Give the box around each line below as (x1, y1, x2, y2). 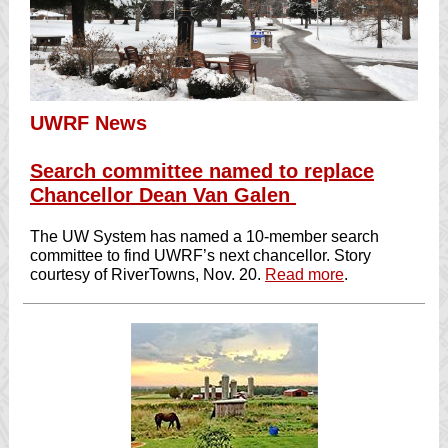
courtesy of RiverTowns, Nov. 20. (30, 266, 261, 283)
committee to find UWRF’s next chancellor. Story (30, 247, 371, 264)
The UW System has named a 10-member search (30, 228, 379, 245)
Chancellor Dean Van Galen (30, 184, 296, 206)
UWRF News (30, 112, 147, 134)
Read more (265, 266, 344, 283)
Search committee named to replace (30, 160, 374, 182)
